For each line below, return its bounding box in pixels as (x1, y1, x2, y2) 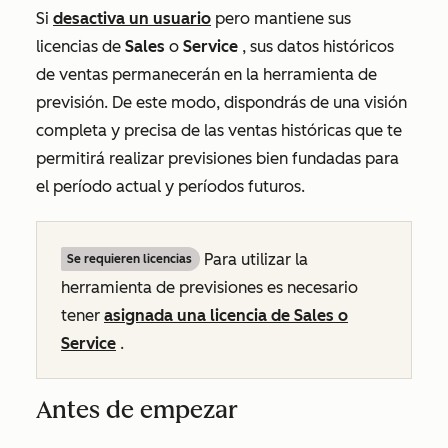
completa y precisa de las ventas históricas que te (36, 121, 402, 140)
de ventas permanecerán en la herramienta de (36, 65, 377, 84)
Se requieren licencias (67, 252, 192, 266)
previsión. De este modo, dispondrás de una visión (36, 93, 407, 112)
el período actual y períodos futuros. (36, 177, 305, 196)
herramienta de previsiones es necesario (61, 278, 358, 297)
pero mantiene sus (211, 9, 351, 28)
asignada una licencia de (104, 306, 294, 325)
